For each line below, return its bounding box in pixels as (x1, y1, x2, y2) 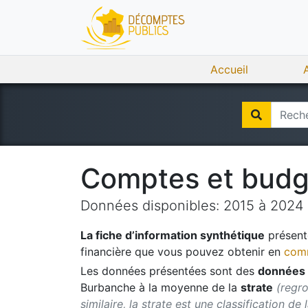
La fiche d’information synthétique (80, 228, 265, 242)
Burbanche (80, 280, 135, 294)
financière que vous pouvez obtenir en (80, 245, 280, 258)
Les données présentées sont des (80, 264, 254, 278)
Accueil (210, 63, 248, 76)
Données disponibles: (80, 197, 223, 214)
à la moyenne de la (135, 280, 241, 294)
